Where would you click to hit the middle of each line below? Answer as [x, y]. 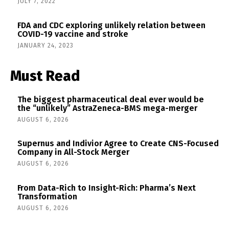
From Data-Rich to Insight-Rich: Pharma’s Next [107, 188]
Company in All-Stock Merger [73, 152]
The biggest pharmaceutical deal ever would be [111, 99]
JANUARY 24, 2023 [45, 45]
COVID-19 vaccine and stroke [73, 34]
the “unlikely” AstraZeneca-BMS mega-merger [107, 108]
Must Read [45, 76]
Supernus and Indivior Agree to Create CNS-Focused [118, 144]
